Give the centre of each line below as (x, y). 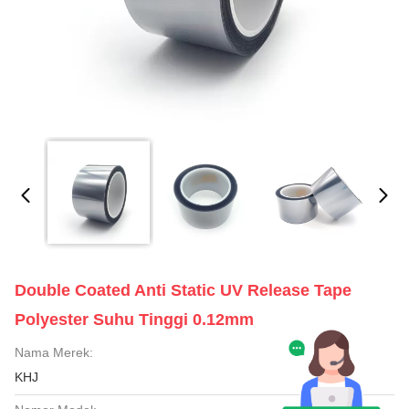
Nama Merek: (54, 352)
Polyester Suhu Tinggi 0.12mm (134, 320)
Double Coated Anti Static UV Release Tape (183, 290)
